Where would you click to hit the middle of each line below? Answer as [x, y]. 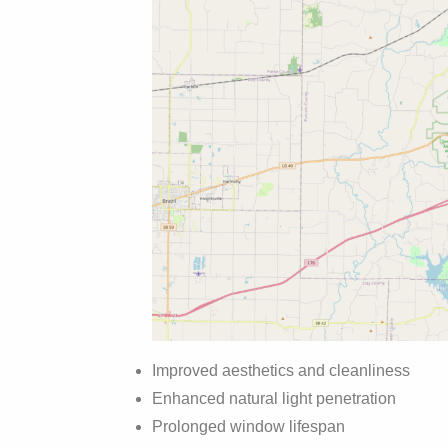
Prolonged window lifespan [248, 426]
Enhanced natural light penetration [274, 398]
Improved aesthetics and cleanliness [281, 370]
